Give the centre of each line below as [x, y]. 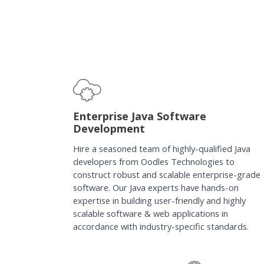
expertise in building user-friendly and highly [159, 200]
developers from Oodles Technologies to [154, 161]
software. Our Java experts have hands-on [156, 187]
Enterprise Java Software [139, 116]
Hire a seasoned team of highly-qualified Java [161, 148]
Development [109, 128]
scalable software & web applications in [150, 213]
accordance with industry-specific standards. [161, 226]
